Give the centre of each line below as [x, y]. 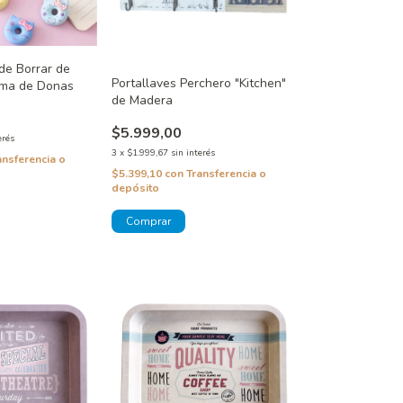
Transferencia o [226, 174]
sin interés [193, 153]
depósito [135, 188]
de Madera [142, 101]
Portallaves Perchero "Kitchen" [198, 84]
